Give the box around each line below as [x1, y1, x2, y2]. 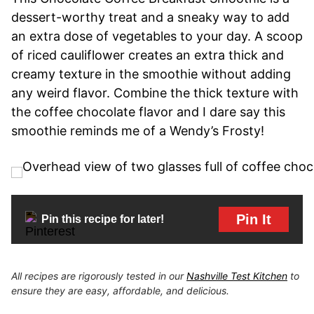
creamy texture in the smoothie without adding [11, 66, 291, 81]
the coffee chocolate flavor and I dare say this [11, 104, 285, 119]
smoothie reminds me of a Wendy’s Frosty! [11, 123, 264, 138]
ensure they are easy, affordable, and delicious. [11, 284, 229, 296]
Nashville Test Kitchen [186, 269, 287, 282]
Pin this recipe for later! [41, 213, 164, 226]
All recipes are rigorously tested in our [11, 269, 186, 282]
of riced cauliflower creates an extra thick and [11, 47, 284, 62]
